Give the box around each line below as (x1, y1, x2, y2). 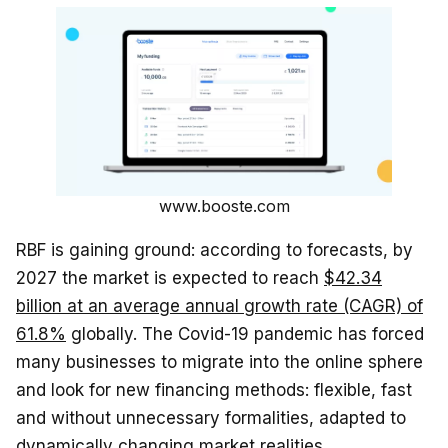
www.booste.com (158, 195, 290, 216)
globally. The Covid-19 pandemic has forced (66, 323, 424, 344)
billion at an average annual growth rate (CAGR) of (16, 295, 423, 316)
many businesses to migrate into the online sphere (16, 351, 423, 372)
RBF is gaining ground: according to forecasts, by (16, 239, 413, 260)
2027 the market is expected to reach (16, 267, 324, 288)
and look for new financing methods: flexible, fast (16, 379, 412, 400)
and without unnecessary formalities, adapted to (16, 407, 406, 428)
